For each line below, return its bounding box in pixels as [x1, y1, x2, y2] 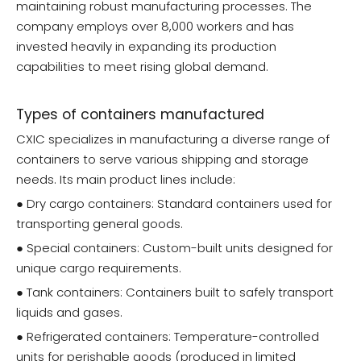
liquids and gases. [16, 304, 122, 322]
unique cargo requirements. [16, 259, 181, 277]
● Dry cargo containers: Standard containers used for [16, 195, 332, 213]
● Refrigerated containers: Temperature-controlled [16, 328, 319, 346]
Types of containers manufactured [16, 105, 264, 125]
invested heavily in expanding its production [16, 38, 276, 56]
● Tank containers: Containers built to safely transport [16, 284, 334, 301]
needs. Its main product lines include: [16, 171, 235, 189]
